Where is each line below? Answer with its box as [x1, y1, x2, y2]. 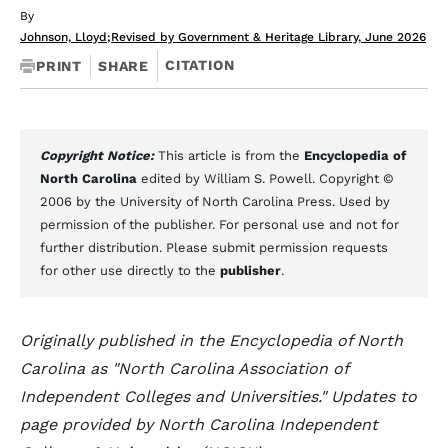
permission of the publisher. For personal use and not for [40, 217, 399, 232]
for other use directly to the [40, 263, 220, 278]
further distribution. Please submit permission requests [40, 240, 388, 255]
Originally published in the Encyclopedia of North [20, 331, 403, 350]
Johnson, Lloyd [20, 30, 107, 44]
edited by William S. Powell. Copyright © [137, 171, 394, 186]
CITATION [165, 57, 235, 73]
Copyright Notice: [40, 148, 158, 163]
